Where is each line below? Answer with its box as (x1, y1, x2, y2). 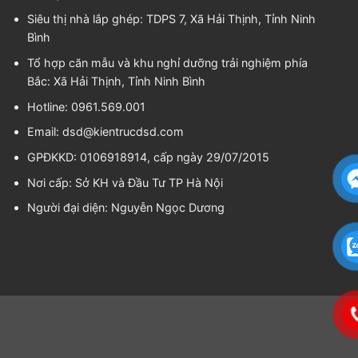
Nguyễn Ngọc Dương (110, 201, 225, 215)
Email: (26, 125, 62, 139)
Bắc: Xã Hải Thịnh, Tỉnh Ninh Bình (26, 74, 205, 89)
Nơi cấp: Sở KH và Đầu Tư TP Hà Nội (26, 175, 223, 189)
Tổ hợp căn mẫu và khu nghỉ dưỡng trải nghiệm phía (26, 56, 308, 70)
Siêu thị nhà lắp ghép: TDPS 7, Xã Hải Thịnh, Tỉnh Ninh (26, 12, 316, 26)
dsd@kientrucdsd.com (62, 125, 184, 139)
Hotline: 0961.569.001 (26, 99, 145, 113)
